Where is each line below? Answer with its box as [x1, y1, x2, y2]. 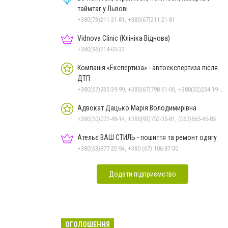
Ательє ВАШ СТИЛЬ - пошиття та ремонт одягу [77, 133, 217, 141]
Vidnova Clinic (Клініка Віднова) [77, 34, 170, 42]
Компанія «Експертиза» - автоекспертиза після [77, 63, 218, 72]
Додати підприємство [109, 169, 176, 178]
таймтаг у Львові [77, 4, 128, 13]
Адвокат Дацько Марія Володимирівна [77, 103, 196, 112]
